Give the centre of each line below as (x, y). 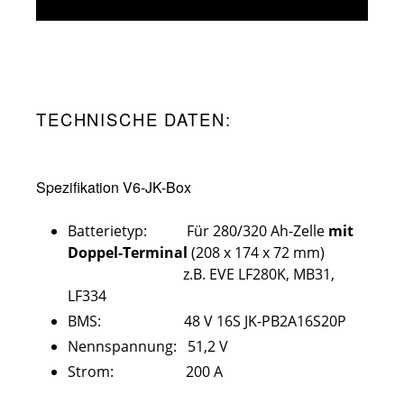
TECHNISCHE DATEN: (134, 119)
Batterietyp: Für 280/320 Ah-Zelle (198, 231)
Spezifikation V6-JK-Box (114, 187)
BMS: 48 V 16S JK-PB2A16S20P (207, 321)
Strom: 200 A (145, 372)
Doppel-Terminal (128, 252)
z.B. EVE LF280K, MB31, (201, 274)
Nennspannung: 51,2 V (148, 346)
